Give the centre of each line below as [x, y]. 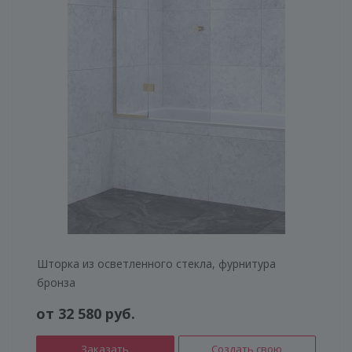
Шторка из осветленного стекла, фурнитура [156, 263]
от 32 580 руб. [86, 313]
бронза [56, 282]
